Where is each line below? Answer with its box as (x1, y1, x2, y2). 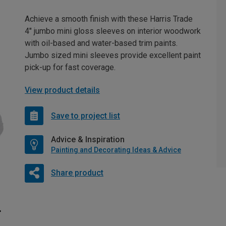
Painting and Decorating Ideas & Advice (51, 146, 181, 154)
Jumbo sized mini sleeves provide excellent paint (25, 50, 201, 61)
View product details (25, 85, 100, 95)
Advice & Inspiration (51, 135, 125, 145)
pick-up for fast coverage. (25, 63, 116, 73)
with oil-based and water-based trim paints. (25, 38, 178, 48)
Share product (50, 168, 103, 178)
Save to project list (51, 110, 120, 121)
